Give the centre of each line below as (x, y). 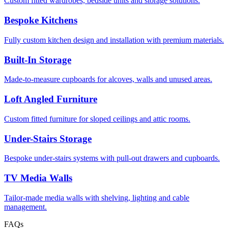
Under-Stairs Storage (48, 138)
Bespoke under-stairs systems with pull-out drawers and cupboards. (112, 158)
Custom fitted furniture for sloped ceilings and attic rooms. (97, 119)
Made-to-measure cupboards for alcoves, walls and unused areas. (108, 79)
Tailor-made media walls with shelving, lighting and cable (97, 197)
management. (25, 207)
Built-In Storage (38, 60)
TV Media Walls (38, 178)
